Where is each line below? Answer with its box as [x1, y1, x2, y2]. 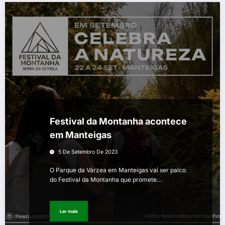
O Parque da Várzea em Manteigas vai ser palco [50, 166, 186, 174]
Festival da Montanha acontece [50, 116, 187, 127]
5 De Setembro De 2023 [58, 149, 118, 156]
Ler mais [60, 208, 78, 214]
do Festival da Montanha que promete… [50, 176, 162, 184]
